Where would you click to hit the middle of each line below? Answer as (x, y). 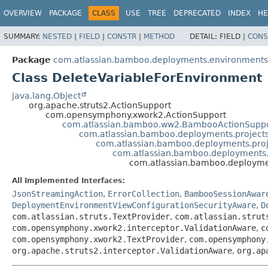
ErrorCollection (144, 194)
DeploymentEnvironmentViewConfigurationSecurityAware (134, 205)
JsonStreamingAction (57, 194)
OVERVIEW (23, 13)
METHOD (159, 36)
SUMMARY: (23, 36)
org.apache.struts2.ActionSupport (100, 105)
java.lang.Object (46, 95)
